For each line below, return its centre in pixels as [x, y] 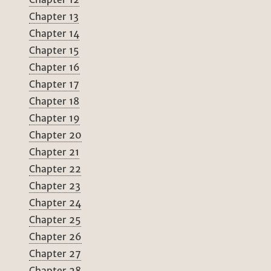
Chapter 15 [54, 51]
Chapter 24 [55, 203]
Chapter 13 [54, 17]
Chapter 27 [55, 254]
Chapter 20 [55, 135]
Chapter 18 [54, 101]
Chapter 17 [54, 84]
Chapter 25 [55, 220]
